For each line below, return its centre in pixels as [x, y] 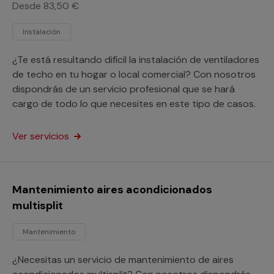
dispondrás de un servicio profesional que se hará [124, 89]
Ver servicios [42, 136]
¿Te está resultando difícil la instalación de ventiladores [136, 60]
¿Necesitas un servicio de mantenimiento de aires [123, 260]
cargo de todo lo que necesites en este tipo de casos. [134, 104]
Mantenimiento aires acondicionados [112, 190]
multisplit [38, 206]
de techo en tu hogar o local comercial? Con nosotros [134, 74]
